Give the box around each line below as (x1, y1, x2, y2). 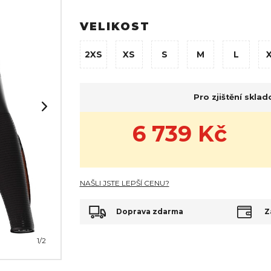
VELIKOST (79, 19, 150, 33)
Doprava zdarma (116, 206, 183, 216)
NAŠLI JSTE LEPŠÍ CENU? (79, 178, 169, 188)
